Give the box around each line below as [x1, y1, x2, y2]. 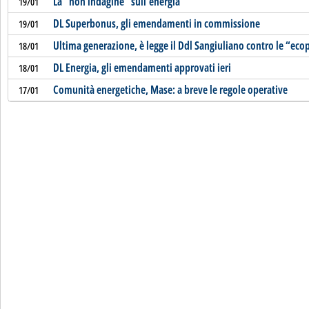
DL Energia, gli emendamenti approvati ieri [52, 60, 231, 75]
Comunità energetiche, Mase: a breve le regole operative [52, 82, 288, 97]
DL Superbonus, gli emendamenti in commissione [52, 16, 260, 31]
